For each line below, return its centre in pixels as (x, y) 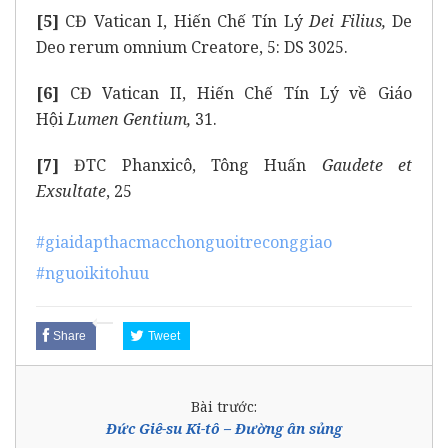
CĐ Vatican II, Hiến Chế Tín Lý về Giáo (235, 93)
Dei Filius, (347, 21)
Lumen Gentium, (129, 119)
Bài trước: (224, 407)
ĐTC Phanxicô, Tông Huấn (190, 165)
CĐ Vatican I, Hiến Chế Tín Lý (184, 21)
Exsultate (71, 191)
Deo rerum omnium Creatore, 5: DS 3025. (192, 47)
